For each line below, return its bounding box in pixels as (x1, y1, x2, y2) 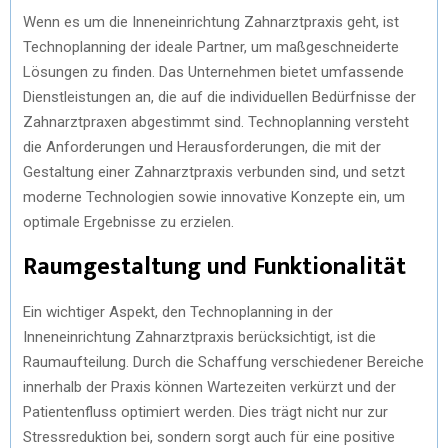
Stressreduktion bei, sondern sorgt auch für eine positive (23, 427, 395, 446)
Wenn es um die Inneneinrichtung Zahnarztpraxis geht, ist (23, 12, 399, 31)
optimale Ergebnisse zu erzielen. (23, 212, 234, 231)
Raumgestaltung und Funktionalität (23, 246, 406, 287)
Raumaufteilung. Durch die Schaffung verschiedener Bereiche (23, 352, 424, 371)
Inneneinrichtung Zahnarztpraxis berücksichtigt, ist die (23, 327, 376, 346)
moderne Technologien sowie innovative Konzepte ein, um (23, 187, 405, 206)
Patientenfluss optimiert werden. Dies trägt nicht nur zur (23, 402, 388, 421)
